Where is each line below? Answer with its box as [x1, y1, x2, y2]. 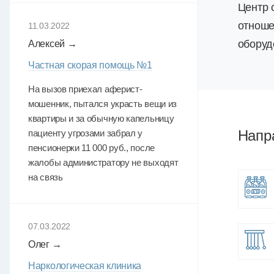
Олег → [28, 239, 62, 250]
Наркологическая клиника [28, 261, 142, 271]
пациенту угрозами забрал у [28, 128, 143, 138]
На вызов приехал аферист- [28, 84, 143, 94]
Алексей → [28, 39, 77, 49]
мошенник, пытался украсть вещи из [28, 98, 177, 109]
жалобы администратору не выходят [28, 157, 179, 168]
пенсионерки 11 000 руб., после [28, 143, 155, 153]
